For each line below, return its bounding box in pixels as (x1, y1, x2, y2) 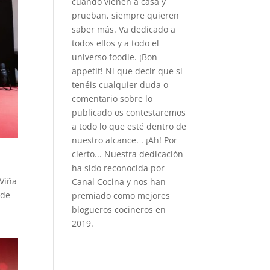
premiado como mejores (72, 190, 171, 201)
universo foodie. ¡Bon (72, 51, 158, 63)
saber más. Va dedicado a (72, 24, 176, 35)
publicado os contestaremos (72, 107, 186, 118)
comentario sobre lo (72, 93, 153, 104)
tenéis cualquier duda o (72, 79, 169, 90)
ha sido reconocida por (72, 162, 165, 174)
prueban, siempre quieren (72, 10, 180, 21)
